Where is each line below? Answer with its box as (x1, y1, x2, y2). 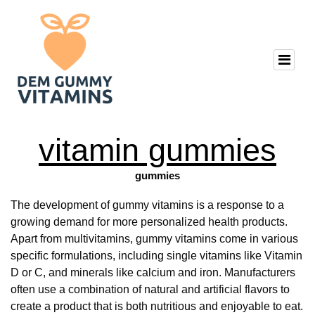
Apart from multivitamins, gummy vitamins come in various (11, 233, 298, 245)
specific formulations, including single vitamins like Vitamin (11, 250, 302, 262)
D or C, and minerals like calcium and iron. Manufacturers (11, 266, 295, 279)
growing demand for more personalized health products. (11, 216, 288, 229)
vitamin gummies (39, 131, 276, 168)
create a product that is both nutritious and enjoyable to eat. (11, 300, 303, 313)
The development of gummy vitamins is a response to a (11, 199, 284, 212)
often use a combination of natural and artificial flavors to (11, 283, 290, 296)
